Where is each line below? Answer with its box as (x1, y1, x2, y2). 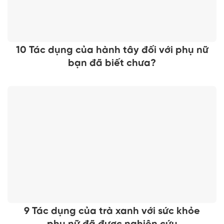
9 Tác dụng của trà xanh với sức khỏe (24, 206, 200, 217)
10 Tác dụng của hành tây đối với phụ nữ (15, 45, 208, 56)
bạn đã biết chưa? (68, 58, 156, 69)
